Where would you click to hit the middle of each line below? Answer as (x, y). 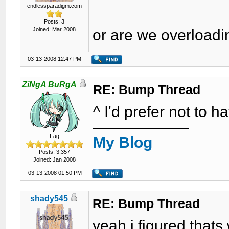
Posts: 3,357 (55, 152)
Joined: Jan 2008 (55, 159)
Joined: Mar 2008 (54, 29)
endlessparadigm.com (54, 6)
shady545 (49, 199)
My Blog (123, 142)
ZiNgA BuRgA (50, 85)
